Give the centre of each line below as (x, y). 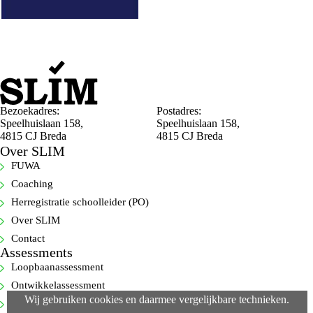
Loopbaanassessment (57, 267)
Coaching (32, 184)
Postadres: (179, 111)
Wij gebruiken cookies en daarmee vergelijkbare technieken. (156, 299)
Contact (28, 238)
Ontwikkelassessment (58, 285)
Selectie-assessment (54, 303)
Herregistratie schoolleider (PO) (80, 202)
